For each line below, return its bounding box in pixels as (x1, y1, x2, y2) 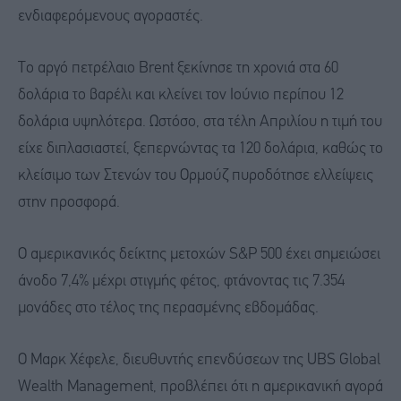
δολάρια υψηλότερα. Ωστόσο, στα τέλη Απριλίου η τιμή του (18, 115, 382, 131)
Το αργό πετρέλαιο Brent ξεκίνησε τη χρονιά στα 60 (18, 61, 338, 77)
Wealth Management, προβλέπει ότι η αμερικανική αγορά (18, 379, 383, 395)
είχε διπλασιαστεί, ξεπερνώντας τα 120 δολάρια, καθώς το (18, 141, 383, 158)
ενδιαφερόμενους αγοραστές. (18, 9, 203, 25)
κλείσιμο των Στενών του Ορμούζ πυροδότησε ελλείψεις (18, 168, 373, 184)
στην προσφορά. (18, 195, 120, 211)
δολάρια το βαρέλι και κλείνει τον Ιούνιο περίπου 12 (18, 88, 344, 104)
